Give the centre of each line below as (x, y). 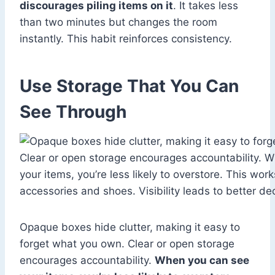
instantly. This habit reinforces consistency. (126, 39)
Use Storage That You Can (129, 86)
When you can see (202, 261)
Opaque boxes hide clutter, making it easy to (130, 227)
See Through (73, 112)
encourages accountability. (87, 261)
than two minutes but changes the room (118, 22)
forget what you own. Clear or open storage (127, 244)
